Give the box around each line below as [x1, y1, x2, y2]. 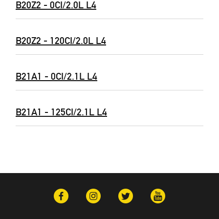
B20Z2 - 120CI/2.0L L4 [16, 35, 106, 46]
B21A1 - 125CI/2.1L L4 [16, 106, 107, 118]
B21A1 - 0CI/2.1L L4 [16, 70, 97, 82]
